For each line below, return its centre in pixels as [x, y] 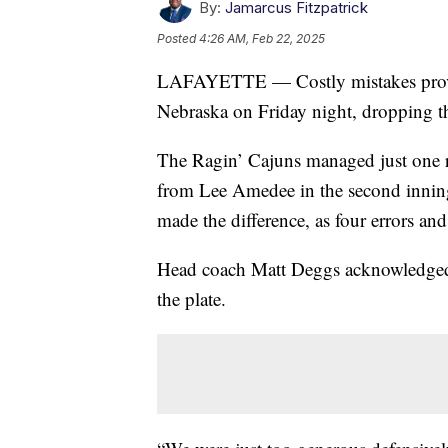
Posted [178, 38]
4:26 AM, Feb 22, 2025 [262, 38]
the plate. [191, 298]
